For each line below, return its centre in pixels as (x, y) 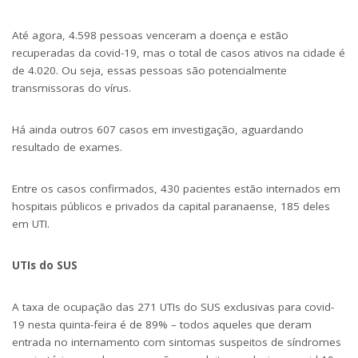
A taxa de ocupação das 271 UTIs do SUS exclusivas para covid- (173, 307)
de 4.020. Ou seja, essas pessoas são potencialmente (149, 70)
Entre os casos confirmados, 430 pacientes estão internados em (176, 189)
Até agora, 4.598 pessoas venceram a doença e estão (150, 35)
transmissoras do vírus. (72, 88)
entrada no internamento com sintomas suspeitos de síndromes (177, 342)
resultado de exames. (67, 147)
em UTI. (31, 224)
